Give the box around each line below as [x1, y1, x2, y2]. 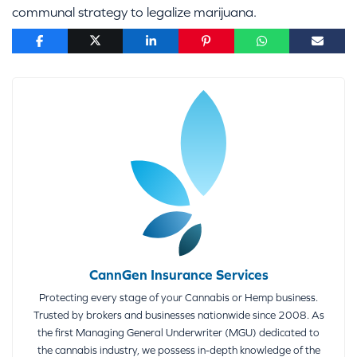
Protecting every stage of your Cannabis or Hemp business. [39, 291, 318, 304]
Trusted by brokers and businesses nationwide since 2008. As [33, 308, 324, 321]
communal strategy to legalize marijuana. [12, 4, 257, 20]
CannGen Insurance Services [88, 266, 269, 283]
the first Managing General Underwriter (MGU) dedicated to [37, 326, 320, 339]
